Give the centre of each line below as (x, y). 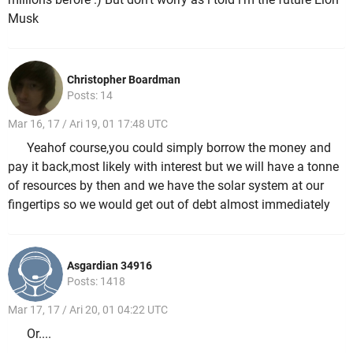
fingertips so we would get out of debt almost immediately (169, 205)
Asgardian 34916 (110, 265)
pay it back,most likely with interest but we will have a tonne (173, 167)
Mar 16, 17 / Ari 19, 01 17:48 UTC (88, 123)
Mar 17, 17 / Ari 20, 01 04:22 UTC (88, 309)
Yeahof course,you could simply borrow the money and (179, 148)
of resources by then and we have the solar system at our (166, 186)
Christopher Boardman (124, 79)
